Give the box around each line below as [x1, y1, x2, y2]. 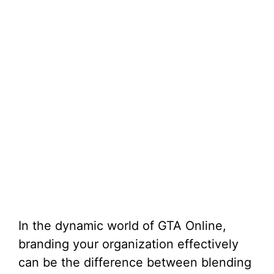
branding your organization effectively [18, 237, 239, 251]
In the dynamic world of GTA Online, [18, 218, 226, 233]
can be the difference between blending [18, 255, 251, 270]
